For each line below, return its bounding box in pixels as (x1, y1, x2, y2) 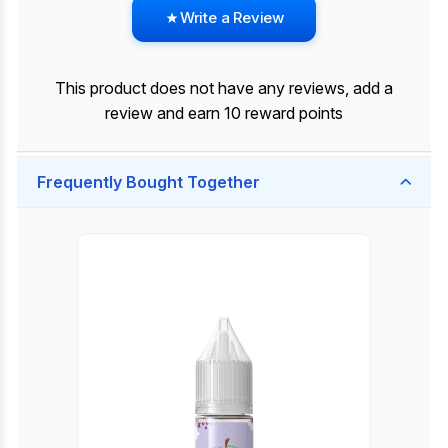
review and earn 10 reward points (105, 103, 343, 123)
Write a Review (179, 8, 285, 27)
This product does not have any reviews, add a (55, 78, 393, 98)
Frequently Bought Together (37, 172, 260, 192)
